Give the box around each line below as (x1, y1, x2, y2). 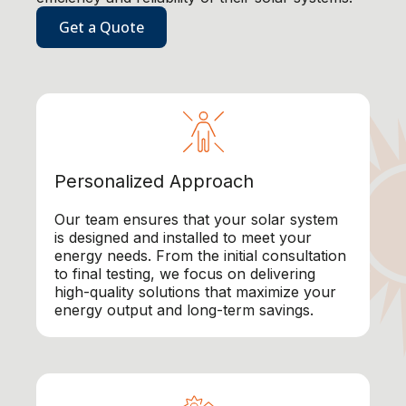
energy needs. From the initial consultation (54, 246, 346, 265)
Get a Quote (59, 17, 144, 37)
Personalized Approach (54, 170, 254, 192)
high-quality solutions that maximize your (54, 283, 336, 301)
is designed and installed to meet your (54, 228, 312, 246)
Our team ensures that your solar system (54, 210, 338, 228)
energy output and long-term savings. (54, 301, 314, 319)
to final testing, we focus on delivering (54, 265, 315, 283)
